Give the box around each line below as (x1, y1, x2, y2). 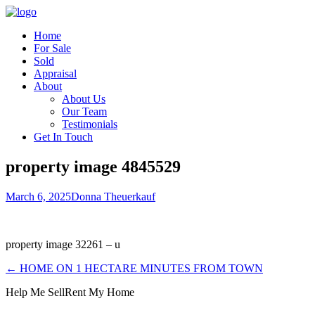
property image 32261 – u (6, 238, 120, 250)
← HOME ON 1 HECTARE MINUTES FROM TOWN (6, 262, 263, 274)
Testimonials (62, 118, 117, 130)
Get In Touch (34, 131, 93, 143)
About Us (62, 93, 105, 105)
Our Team (62, 105, 107, 117)
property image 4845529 (6, 157, 181, 176)
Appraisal (34, 67, 77, 79)
